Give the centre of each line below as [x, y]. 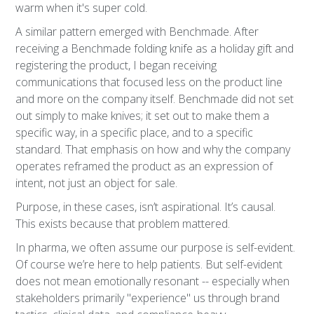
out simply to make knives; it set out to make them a [143, 116]
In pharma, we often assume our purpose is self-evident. [156, 247]
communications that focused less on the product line [149, 82]
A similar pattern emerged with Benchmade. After [137, 32]
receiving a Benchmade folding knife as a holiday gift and [155, 48]
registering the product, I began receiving [116, 65]
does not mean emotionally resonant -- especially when [153, 281]
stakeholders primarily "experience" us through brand [148, 298]
